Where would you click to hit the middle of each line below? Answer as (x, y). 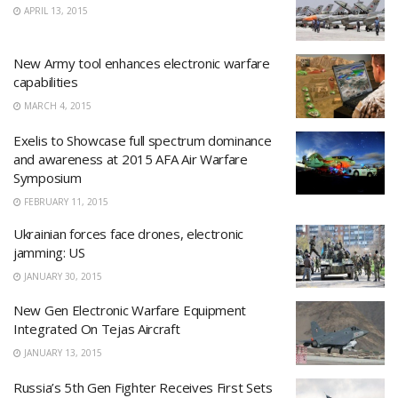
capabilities (46, 82)
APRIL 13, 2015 (55, 10)
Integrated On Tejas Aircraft (97, 329)
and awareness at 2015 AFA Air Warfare (131, 159)
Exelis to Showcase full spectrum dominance (143, 140)
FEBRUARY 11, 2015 (65, 201)
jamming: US (49, 252)
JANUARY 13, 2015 (62, 353)
